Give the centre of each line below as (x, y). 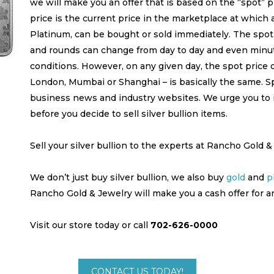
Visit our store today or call (90, 225)
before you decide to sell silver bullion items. (129, 113)
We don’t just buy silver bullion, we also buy (128, 177)
